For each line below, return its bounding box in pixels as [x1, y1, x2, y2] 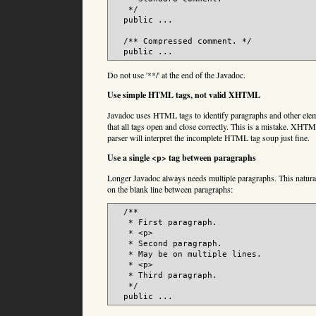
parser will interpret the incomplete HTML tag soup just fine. [107, 132, 310, 144]
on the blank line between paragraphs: [107, 183, 233, 195]
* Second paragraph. [114, 239, 222, 249]
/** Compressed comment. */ [114, 37, 252, 47]
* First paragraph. [114, 218, 217, 228]
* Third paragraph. [114, 271, 217, 281]
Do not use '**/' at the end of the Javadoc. [107, 69, 245, 81]
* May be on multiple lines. [114, 250, 262, 260]
